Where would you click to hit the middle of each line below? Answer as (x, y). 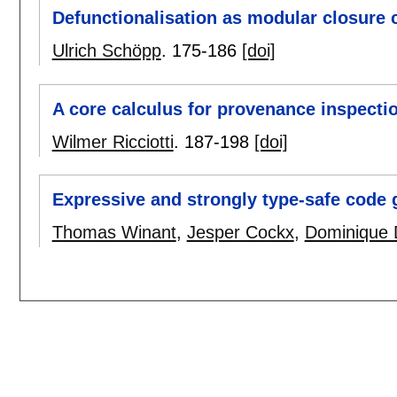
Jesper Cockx (240, 232)
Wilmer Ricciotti (113, 141)
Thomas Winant (114, 232)
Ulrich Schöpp (106, 51)
